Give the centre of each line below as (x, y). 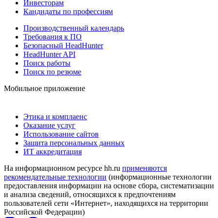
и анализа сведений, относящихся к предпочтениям (90, 194)
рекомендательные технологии (55, 177)
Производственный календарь (74, 28)
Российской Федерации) (44, 212)
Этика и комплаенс (55, 116)
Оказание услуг (49, 125)
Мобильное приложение (45, 88)
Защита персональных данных (74, 143)
